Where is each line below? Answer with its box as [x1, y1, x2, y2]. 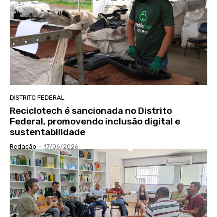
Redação [10, 143, 36, 151]
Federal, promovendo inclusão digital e [10, 116, 180, 127]
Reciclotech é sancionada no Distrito [10, 105, 172, 117]
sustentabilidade [10, 126, 85, 138]
